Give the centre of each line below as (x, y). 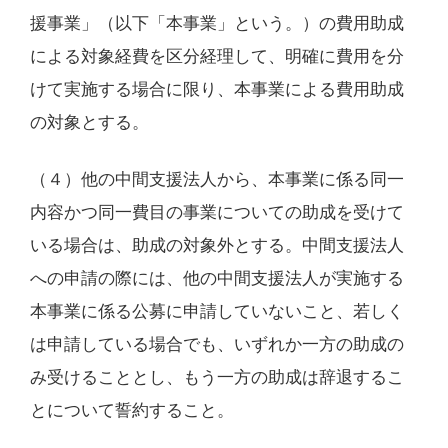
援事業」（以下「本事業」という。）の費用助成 (216, 23)
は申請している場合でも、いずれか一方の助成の (216, 344)
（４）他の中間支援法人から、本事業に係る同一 (216, 179)
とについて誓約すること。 (131, 410)
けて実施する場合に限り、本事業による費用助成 (216, 89)
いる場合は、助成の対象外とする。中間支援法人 (216, 245)
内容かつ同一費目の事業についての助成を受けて (216, 212)
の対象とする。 (89, 122)
